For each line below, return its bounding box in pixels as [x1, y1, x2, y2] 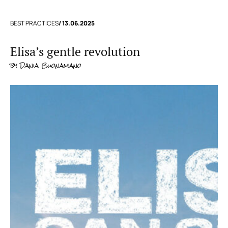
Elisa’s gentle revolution [10, 43, 140, 60]
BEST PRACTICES [10, 19, 59, 27]
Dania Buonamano [17, 59, 81, 72]
